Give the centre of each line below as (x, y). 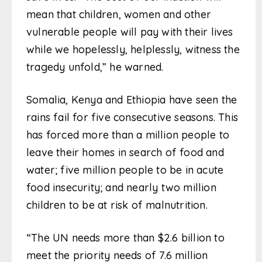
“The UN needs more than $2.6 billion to (125, 238)
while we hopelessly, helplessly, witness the (133, 50)
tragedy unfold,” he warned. (95, 67)
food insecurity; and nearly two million (121, 188)
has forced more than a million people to (128, 135)
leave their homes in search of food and (125, 153)
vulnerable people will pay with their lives (130, 32)
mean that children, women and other (119, 15)
